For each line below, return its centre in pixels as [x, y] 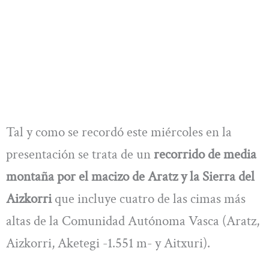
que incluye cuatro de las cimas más [149, 198]
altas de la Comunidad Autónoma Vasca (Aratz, [133, 221]
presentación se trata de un [80, 154]
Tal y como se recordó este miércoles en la [119, 132]
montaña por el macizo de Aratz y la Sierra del [130, 176]
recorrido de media [205, 154]
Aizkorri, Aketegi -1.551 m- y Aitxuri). [108, 243]
